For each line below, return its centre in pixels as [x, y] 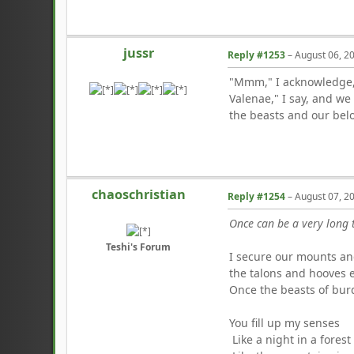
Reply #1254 [257, 196]
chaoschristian [138, 195]
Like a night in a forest [290, 339]
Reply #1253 [257, 55]
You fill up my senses [285, 322]
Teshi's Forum [139, 247]
